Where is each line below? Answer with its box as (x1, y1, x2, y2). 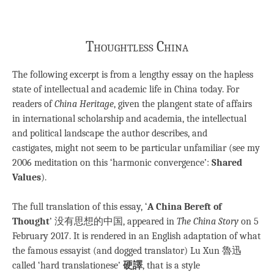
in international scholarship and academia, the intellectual (12, 113, 246, 125)
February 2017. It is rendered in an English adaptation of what (12, 231, 261, 242)
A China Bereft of (147, 201, 221, 213)
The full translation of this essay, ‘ (12, 201, 147, 213)
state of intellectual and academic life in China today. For (12, 84, 239, 95)
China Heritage (54, 98, 114, 110)
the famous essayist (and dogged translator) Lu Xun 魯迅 (12, 245, 242, 257)
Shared (212, 157, 242, 169)
